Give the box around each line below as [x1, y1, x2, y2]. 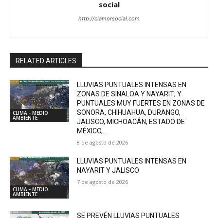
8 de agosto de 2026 [77, 139, 128, 146]
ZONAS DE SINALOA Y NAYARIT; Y [77, 90, 182, 98]
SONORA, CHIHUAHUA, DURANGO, [77, 109, 181, 117]
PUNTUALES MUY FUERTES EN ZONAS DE [77, 99, 205, 108]
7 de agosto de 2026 [77, 178, 128, 186]
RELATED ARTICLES [16, 57, 76, 65]
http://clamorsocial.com [78, 15, 140, 22]
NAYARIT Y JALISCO [77, 166, 140, 175]
